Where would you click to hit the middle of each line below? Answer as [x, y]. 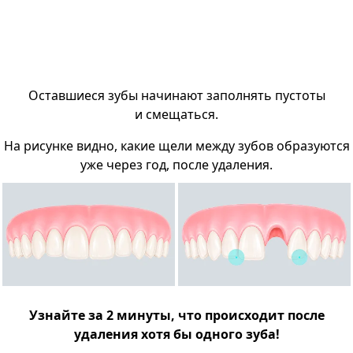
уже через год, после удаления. [176, 165]
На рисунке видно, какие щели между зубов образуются [176, 146]
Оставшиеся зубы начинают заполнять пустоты [176, 96]
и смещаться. [176, 115]
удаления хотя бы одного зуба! [176, 334]
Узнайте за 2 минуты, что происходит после [176, 316]
